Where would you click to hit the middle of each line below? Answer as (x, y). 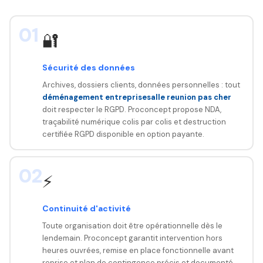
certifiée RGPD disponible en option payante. (123, 134)
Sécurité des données (88, 67)
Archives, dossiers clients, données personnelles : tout (141, 85)
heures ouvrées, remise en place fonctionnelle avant (138, 250)
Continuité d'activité (86, 208)
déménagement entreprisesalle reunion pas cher (136, 97)
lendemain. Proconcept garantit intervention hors (132, 238)
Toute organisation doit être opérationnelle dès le (132, 225)
